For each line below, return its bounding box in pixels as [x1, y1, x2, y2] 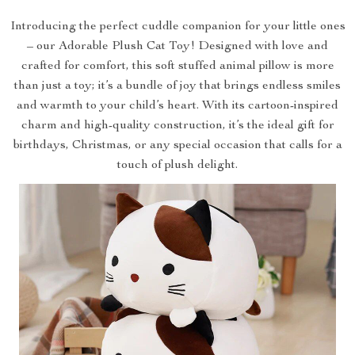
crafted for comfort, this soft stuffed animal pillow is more [21, 60, 334, 73]
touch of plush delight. [117, 159, 238, 172]
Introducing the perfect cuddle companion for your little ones [10, 21, 345, 33]
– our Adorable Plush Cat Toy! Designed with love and [27, 40, 328, 53]
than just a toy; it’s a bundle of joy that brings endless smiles [14, 80, 341, 93]
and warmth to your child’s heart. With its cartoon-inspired [17, 100, 338, 113]
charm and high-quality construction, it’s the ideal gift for [21, 120, 334, 132]
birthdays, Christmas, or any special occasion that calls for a [13, 139, 342, 152]
